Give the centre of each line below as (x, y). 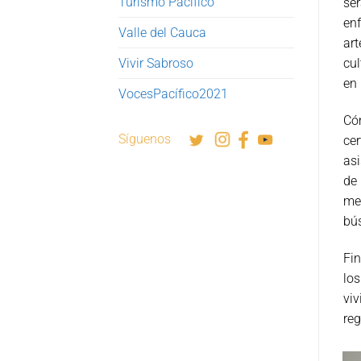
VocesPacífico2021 (173, 93)
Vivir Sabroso (156, 63)
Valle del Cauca (162, 32)
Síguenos (153, 139)
